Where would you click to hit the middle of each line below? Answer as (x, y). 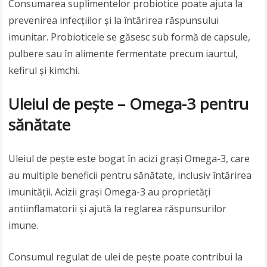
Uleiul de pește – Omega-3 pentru (129, 104)
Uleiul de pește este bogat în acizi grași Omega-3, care (129, 159)
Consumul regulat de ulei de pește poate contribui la (126, 257)
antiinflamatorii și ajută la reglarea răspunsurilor (118, 209)
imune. (24, 226)
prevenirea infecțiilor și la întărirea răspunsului (114, 21)
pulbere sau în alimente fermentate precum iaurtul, (123, 54)
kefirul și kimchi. (44, 71)
